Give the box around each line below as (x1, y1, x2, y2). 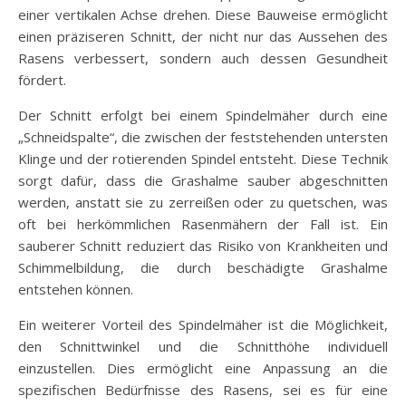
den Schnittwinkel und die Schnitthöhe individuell (18, 337, 388, 355)
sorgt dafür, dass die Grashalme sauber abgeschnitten (18, 171, 388, 189)
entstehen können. (18, 280, 133, 298)
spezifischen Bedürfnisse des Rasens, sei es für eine (18, 381, 388, 399)
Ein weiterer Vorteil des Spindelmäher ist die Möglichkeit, (18, 315, 388, 333)
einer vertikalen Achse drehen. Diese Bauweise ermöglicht (18, 5, 388, 24)
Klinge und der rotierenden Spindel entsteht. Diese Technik (18, 150, 388, 168)
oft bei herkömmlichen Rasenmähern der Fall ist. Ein (18, 215, 388, 233)
